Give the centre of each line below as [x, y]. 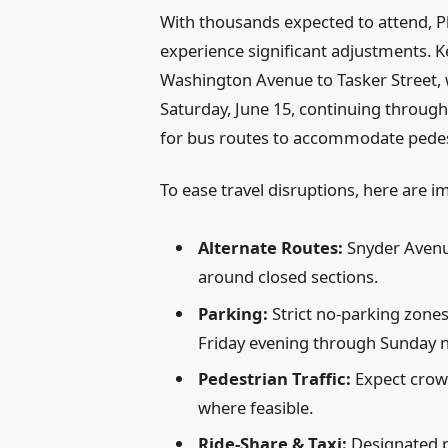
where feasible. [256, 408]
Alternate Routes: [271, 248]
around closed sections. [288, 277]
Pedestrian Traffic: [275, 379]
